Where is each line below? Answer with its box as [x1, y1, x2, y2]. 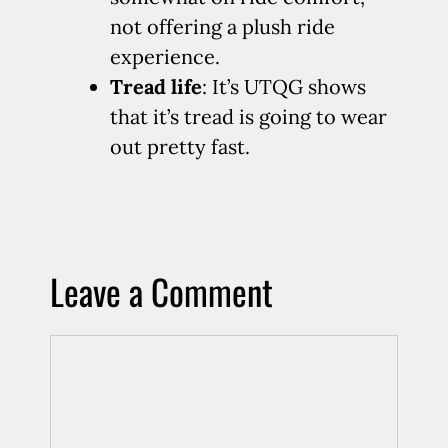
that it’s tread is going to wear [110, 104, 387, 129]
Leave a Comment [50, 265, 273, 317]
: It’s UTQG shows [202, 74, 366, 99]
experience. [110, 44, 220, 69]
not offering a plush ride [110, 14, 335, 39]
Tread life [110, 74, 202, 99]
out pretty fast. [110, 134, 250, 159]
